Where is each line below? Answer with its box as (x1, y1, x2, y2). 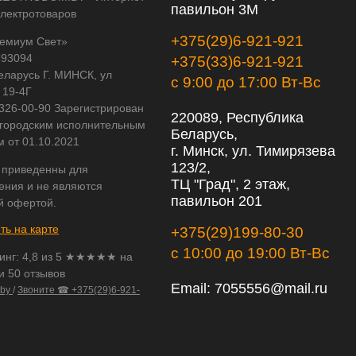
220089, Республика (171, 110, 304, 126)
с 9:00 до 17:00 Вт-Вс (171, 74, 321, 91)
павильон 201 (171, 193, 262, 209)
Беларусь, (171, 126, 238, 142)
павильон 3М (171, 2, 258, 17)
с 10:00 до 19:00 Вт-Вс (171, 245, 330, 261)
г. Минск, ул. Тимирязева (171, 143, 335, 159)
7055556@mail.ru (215, 281, 327, 296)
